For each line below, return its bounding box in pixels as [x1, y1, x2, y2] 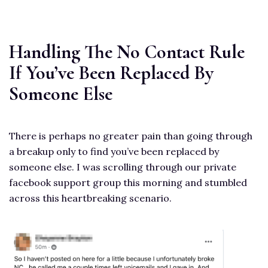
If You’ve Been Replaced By [9, 61, 214, 85]
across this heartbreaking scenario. [9, 192, 172, 205]
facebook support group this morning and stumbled [9, 176, 247, 189]
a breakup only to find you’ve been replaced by [9, 145, 219, 158]
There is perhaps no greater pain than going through [9, 130, 252, 142]
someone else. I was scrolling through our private [9, 161, 236, 173]
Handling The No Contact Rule [9, 40, 245, 64]
